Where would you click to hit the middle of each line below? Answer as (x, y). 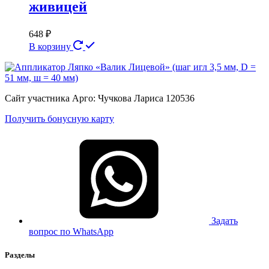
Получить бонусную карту (59, 118)
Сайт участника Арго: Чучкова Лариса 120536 (100, 98)
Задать (225, 220)
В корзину (51, 46)
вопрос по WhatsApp (71, 231)
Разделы (20, 255)
